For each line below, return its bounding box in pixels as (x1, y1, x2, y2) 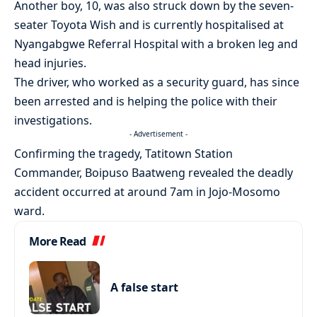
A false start (110, 279, 178, 296)
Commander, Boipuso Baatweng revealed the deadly (14, 165, 293, 181)
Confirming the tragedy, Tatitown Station (14, 146, 233, 162)
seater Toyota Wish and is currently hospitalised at (14, 17, 284, 33)
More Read (29, 234, 86, 250)
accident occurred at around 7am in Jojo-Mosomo (14, 184, 280, 200)
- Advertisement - (129, 129, 188, 139)
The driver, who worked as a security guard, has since (14, 74, 299, 91)
